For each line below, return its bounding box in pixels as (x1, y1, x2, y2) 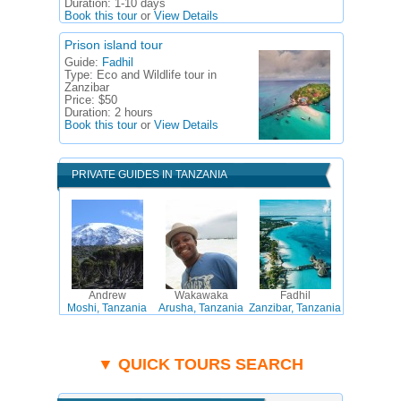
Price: (64, 94, 98, 107)
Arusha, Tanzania (158, 302, 243, 314)
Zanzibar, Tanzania (249, 302, 341, 314)
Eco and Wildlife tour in (97, 69, 217, 81)
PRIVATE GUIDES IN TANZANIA (72, 168, 227, 181)
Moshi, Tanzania (67, 302, 147, 314)
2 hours (115, 107, 153, 119)
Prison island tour (64, 38, 163, 52)
